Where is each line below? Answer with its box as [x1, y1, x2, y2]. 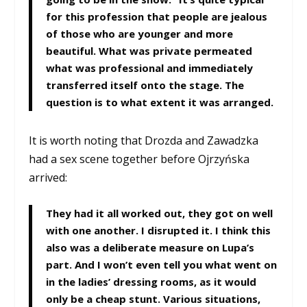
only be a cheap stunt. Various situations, [46, 291, 261, 306]
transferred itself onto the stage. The [46, 78, 245, 93]
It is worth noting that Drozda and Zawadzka [29, 133, 259, 149]
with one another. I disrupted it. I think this [46, 223, 271, 237]
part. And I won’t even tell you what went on [46, 257, 278, 271]
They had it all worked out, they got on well [46, 206, 273, 220]
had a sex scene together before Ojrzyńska [29, 151, 250, 167]
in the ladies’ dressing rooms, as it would [46, 274, 257, 288]
